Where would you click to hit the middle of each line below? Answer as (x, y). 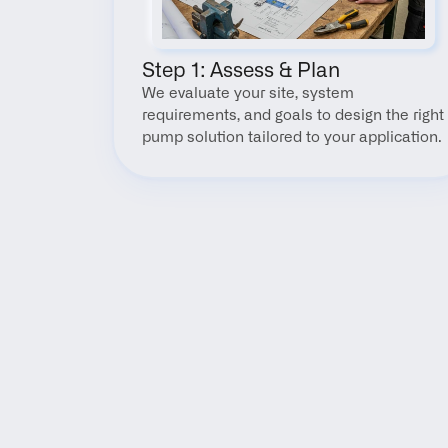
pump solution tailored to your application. (292, 137)
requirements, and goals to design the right (293, 115)
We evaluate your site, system (248, 93)
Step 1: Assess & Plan (241, 71)
